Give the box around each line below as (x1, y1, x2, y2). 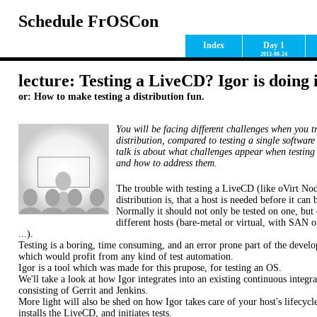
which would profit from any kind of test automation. (18, 251, 234, 262)
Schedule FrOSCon (18, 12, 158, 30)
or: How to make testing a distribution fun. (18, 91, 204, 102)
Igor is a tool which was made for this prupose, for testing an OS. (18, 263, 282, 273)
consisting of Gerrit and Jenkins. (18, 285, 148, 296)
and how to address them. (116, 158, 217, 168)
